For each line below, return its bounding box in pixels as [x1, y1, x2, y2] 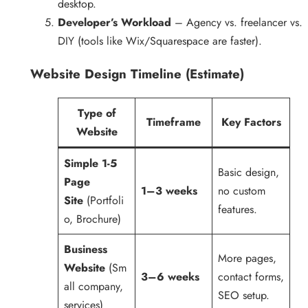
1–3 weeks [141, 182, 197, 199]
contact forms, [218, 268, 284, 285]
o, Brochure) [64, 210, 121, 227]
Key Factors [221, 113, 281, 130]
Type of [77, 104, 116, 121]
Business [64, 241, 107, 257]
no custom [218, 182, 265, 199]
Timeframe [146, 113, 201, 130]
